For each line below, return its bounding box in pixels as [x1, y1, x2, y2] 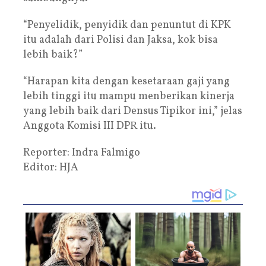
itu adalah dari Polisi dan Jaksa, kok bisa [23, 32, 218, 47]
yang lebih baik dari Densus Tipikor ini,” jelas [23, 103, 242, 119]
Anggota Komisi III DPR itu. [23, 118, 156, 134]
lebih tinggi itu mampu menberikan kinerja [23, 88, 235, 104]
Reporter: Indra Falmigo [23, 145, 140, 160]
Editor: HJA [23, 160, 78, 175]
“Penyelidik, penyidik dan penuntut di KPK [23, 17, 231, 33]
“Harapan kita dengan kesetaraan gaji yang [23, 74, 230, 89]
